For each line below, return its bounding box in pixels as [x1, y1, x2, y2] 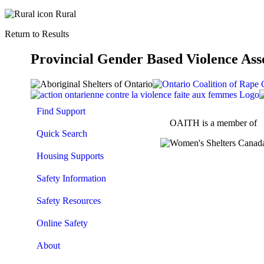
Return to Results [5, 28, 69, 39]
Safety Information [37, 173, 106, 183]
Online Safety [37, 217, 88, 228]
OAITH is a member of [170, 117, 257, 128]
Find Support [37, 105, 85, 116]
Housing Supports [37, 150, 104, 161]
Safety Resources [37, 195, 101, 206]
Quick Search [37, 128, 87, 138]
